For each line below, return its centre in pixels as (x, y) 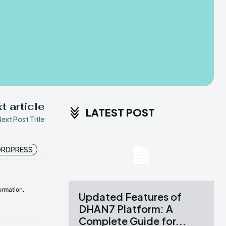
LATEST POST (120, 112)
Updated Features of (130, 196)
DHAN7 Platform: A (126, 208)
